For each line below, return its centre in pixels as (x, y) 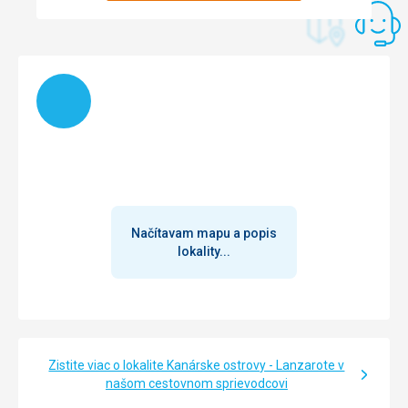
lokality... (204, 252)
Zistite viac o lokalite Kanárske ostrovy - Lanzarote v (197, 366)
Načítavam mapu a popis (204, 234)
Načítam (60, 82)
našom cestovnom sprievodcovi (196, 384)
